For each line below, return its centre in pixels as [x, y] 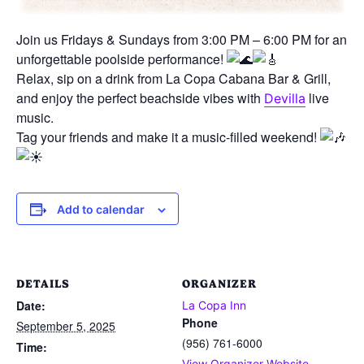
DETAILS [43, 283]
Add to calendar [100, 209]
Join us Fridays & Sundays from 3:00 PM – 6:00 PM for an [182, 39]
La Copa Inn [214, 305]
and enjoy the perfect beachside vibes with [140, 97]
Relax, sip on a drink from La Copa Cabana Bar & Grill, [173, 78]
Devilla [285, 98]
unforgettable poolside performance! [121, 58]
